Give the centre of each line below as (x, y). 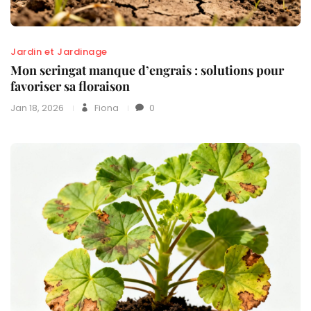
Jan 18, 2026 (37, 108)
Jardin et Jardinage (59, 52)
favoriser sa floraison (70, 86)
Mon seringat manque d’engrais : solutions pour (147, 70)
